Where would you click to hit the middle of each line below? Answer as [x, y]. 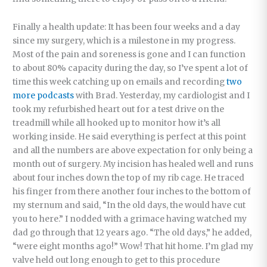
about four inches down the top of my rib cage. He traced [129, 178]
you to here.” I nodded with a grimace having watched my [130, 219]
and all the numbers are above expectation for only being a [133, 150]
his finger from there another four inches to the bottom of [132, 191]
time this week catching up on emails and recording [120, 82]
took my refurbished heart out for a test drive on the [119, 109]
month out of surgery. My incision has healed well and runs [133, 164]
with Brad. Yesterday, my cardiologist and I [162, 95]
